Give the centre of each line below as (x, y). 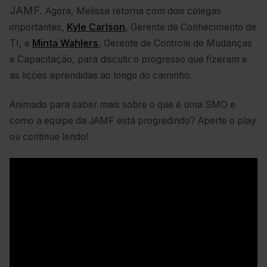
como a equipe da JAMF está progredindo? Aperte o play (133, 121)
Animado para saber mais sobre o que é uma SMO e (122, 105)
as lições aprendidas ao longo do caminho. (101, 75)
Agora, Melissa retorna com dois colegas (133, 11)
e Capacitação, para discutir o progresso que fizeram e (128, 59)
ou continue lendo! (49, 137)
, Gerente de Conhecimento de (191, 27)
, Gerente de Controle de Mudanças (175, 43)
